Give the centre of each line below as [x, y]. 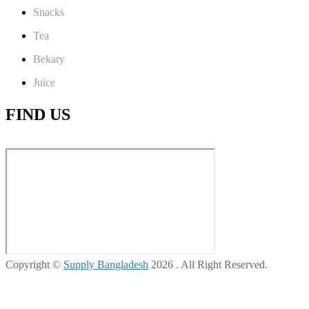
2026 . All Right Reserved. [208, 264]
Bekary [49, 59]
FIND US [38, 114]
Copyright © [34, 264]
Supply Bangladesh [106, 264]
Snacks [49, 12]
